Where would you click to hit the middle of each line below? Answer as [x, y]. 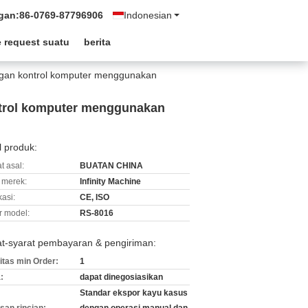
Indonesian [148, 15]
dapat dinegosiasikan [121, 277]
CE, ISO [95, 197]
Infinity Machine [110, 181]
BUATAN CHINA [111, 166]
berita [97, 42]
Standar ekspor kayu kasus [134, 293]
